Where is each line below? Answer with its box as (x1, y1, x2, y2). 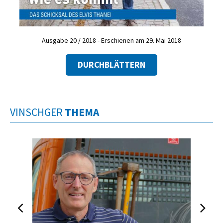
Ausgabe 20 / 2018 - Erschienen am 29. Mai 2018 (42, 36, 181, 45)
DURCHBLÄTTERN (78, 59, 145, 70)
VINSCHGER (10, 105, 65, 119)
